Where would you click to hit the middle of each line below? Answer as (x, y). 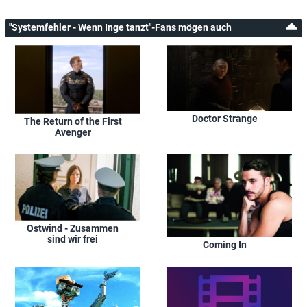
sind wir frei (73, 239)
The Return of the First (73, 121)
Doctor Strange (225, 119)
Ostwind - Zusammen (73, 228)
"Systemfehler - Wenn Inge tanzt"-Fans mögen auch (120, 28)
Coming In (225, 244)
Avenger (73, 132)
